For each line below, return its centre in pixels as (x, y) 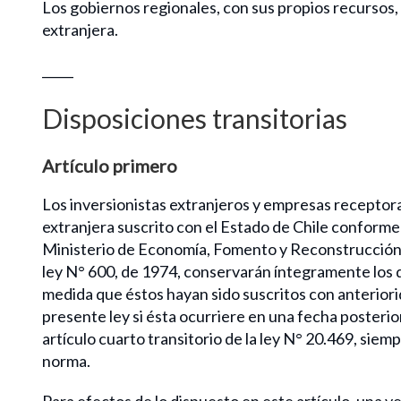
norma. (66, 360)
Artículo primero (110, 165)
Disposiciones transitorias (195, 118)
